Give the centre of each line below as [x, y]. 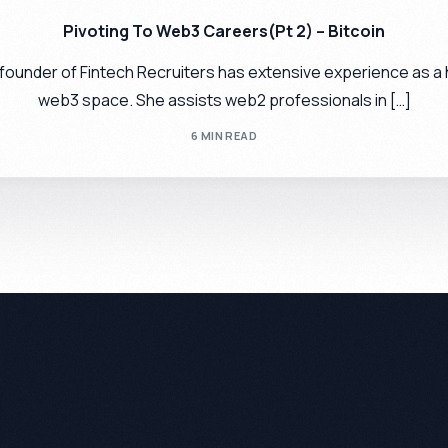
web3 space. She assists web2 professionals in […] [224, 99]
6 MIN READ [224, 136]
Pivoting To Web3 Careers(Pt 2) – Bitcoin [224, 30]
